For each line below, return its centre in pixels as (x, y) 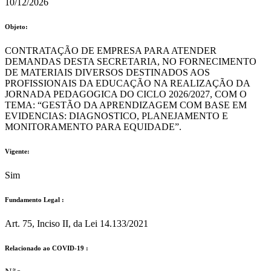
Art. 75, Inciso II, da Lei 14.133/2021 (77, 223)
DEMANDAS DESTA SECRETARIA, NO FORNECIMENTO (131, 62)
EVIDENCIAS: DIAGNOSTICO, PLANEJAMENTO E (116, 116)
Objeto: (16, 27)
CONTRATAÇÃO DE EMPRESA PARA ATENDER (111, 51)
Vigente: (17, 152)
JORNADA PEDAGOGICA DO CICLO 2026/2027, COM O (126, 94)
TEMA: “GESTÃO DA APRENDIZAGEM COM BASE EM (126, 105)
